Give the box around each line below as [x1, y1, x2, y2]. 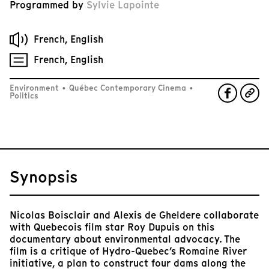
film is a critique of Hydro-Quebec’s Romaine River [10, 244, 247, 259]
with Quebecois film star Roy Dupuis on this [10, 220, 214, 235]
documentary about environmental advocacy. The [10, 232, 240, 247]
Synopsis [10, 166, 78, 189]
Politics [10, 90, 38, 102]
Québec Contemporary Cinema [67, 82, 189, 94]
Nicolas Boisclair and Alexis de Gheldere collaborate [10, 208, 259, 223]
